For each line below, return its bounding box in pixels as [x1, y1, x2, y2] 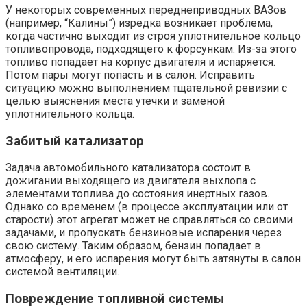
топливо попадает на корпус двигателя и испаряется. [5, 55, 275, 69]
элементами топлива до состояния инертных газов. [5, 187, 269, 201]
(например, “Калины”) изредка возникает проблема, [5, 16, 273, 29]
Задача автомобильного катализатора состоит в [5, 161, 251, 175]
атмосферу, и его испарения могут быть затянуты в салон [5, 252, 301, 266]
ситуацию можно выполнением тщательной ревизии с [5, 81, 287, 95]
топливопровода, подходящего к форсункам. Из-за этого [5, 42, 297, 56]
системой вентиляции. [5, 265, 119, 279]
